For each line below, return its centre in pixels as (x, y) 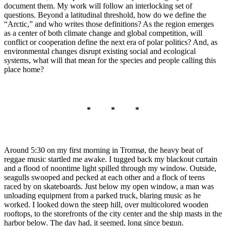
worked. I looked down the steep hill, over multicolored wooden (106, 204)
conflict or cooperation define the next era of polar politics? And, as (111, 42)
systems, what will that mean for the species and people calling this (110, 60)
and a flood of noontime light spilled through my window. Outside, (110, 168)
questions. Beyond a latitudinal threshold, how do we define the (105, 15)
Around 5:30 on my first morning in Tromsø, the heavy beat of (103, 150)
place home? (24, 69)
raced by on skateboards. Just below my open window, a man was (109, 186)
